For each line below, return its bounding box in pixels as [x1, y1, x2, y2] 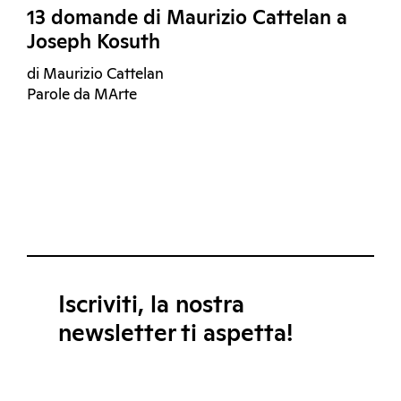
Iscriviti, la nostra [58, 294, 244, 318]
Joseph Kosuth [27, 33, 160, 54]
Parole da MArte [27, 88, 137, 104]
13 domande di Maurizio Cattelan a [27, 9, 347, 30]
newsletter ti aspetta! [58, 322, 293, 346]
